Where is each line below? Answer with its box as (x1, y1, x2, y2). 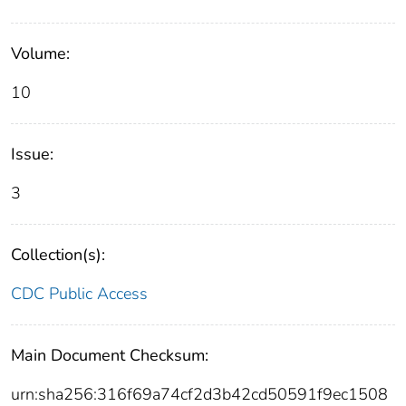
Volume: (11, 43, 70, 65)
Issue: (11, 143, 53, 166)
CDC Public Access (11, 283, 148, 305)
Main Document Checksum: (11, 344, 208, 367)
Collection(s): (11, 244, 105, 266)
